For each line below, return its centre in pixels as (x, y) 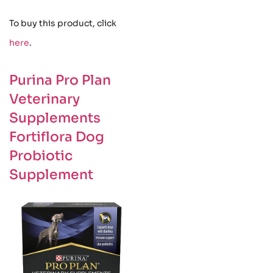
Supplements (55, 118)
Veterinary (44, 99)
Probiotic (41, 155)
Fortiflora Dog (57, 136)
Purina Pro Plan (60, 80)
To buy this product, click (63, 23)
